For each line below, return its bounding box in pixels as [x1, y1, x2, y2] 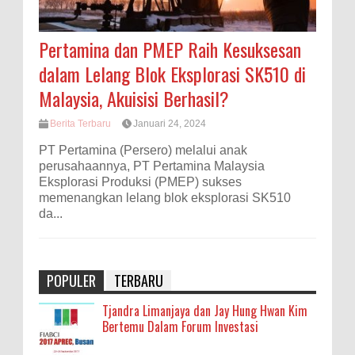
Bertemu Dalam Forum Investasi [102, 317, 258, 337]
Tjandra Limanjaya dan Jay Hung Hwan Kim [102, 301, 307, 321]
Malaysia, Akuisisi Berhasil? [39, 84, 229, 113]
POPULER [47, 270, 96, 292]
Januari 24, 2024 [133, 118, 206, 129]
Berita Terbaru [50, 118, 111, 129]
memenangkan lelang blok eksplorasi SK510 [39, 191, 291, 205]
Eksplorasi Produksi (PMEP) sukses [39, 175, 242, 189]
